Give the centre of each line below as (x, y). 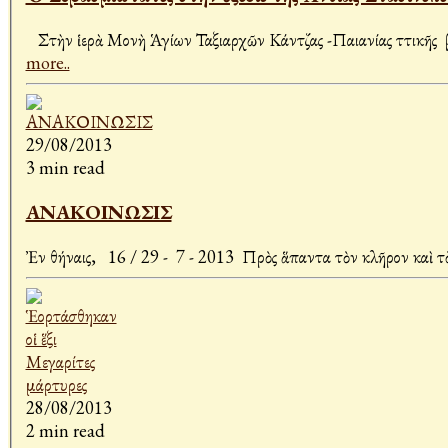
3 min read (65, 168)
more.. (47, 63)
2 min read (65, 431)
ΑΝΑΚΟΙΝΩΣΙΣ (98, 212)
